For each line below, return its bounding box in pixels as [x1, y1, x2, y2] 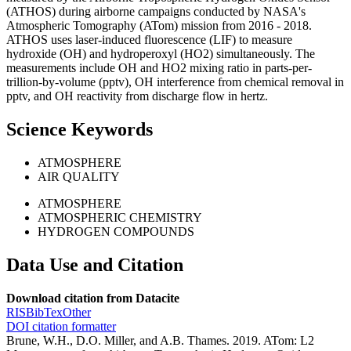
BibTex [26, 305, 63, 319]
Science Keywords [6, 119, 153, 140]
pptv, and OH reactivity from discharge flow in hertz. [6, 89, 268, 103]
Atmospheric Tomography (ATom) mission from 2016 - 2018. [6, 19, 312, 33]
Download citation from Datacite [6, 291, 179, 305]
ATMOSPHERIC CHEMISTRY [38, 211, 202, 224]
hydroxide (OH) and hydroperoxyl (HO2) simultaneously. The [6, 47, 315, 61]
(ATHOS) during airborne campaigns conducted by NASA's [6, 5, 306, 19]
